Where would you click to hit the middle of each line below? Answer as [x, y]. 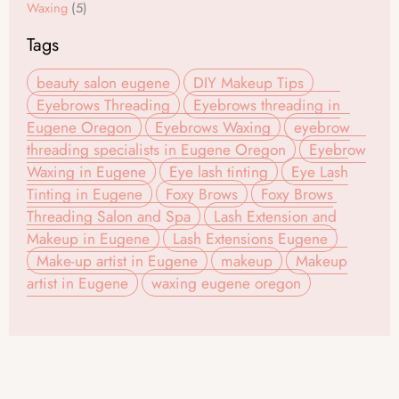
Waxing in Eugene [86, 172]
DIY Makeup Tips [248, 83]
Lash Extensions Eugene [250, 239]
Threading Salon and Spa [109, 216]
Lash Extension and [275, 216]
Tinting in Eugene [85, 194]
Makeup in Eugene [88, 239]
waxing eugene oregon [226, 283]
